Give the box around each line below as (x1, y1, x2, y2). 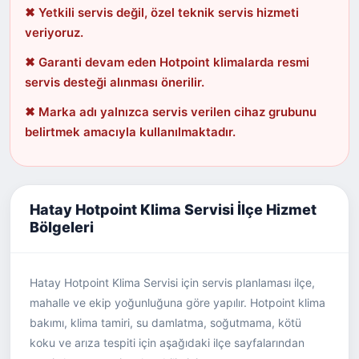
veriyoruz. (25, 25, 83, 40)
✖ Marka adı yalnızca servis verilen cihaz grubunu (25, 104, 317, 119)
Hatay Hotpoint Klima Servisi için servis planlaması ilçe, (30, 276, 315, 289)
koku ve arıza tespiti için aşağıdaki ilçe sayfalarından (30, 336, 305, 349)
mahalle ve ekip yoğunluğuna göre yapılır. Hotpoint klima (30, 296, 325, 309)
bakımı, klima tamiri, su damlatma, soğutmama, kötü (30, 316, 301, 329)
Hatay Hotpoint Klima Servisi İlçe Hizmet (30, 201, 317, 218)
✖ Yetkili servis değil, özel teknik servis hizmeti (25, 5, 299, 20)
